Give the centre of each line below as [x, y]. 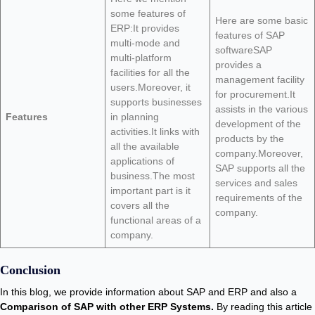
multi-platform [141, 58]
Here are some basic [262, 20]
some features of [148, 13]
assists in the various [262, 109]
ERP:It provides [145, 28]
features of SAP [250, 35]
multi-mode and [145, 43]
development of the [258, 124]
